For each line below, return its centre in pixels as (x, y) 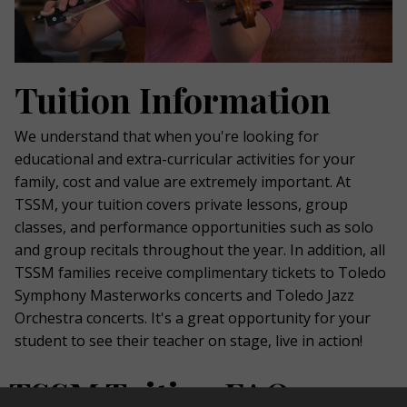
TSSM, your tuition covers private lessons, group (181, 205)
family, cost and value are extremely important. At (183, 182)
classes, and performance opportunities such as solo (194, 228)
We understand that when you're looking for (167, 137)
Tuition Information (173, 100)
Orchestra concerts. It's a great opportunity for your (193, 318)
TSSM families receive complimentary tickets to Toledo (200, 273)
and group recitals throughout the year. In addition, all (200, 250)
